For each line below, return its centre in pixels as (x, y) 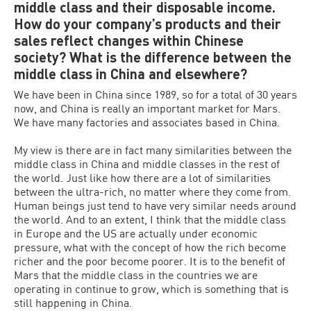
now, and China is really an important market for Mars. (147, 108)
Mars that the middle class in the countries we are (136, 275)
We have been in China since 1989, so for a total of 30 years (155, 94)
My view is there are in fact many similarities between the (153, 150)
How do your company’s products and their (148, 24)
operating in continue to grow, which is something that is (151, 288)
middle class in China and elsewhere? (131, 74)
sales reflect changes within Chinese (129, 40)
